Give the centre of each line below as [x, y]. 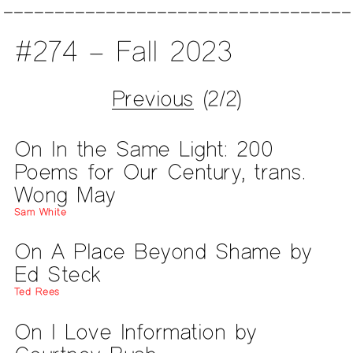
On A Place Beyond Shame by [163, 251]
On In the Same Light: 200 [143, 148]
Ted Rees [37, 292]
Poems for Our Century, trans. [160, 171]
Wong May [65, 194]
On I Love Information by [135, 331]
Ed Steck [57, 274]
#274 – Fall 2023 [123, 51]
